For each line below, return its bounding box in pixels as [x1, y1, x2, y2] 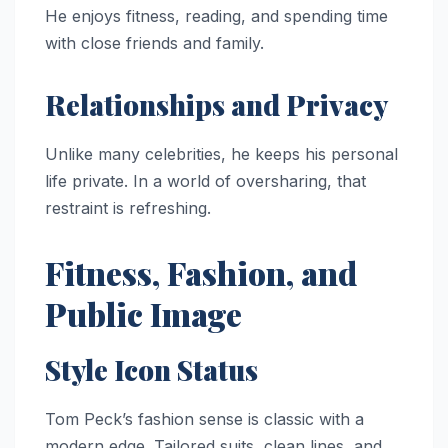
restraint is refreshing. [45, 198, 211, 219]
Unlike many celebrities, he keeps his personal [45, 144, 398, 165]
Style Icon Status [45, 350, 258, 388]
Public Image [45, 292, 242, 336]
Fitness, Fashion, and [45, 251, 357, 295]
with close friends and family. [45, 33, 264, 54]
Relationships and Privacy [45, 86, 388, 124]
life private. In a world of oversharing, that [45, 171, 366, 192]
